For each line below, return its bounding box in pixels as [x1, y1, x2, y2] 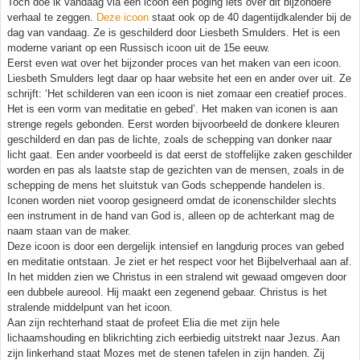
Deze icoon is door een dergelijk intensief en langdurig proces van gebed [7, 239, 344, 252]
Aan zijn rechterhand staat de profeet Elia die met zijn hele [7, 316, 280, 329]
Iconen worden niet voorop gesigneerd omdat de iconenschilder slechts [7, 194, 337, 207]
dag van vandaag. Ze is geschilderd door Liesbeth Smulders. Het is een [7, 26, 340, 39]
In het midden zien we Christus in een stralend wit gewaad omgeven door [7, 270, 346, 283]
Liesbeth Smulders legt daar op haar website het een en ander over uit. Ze [7, 72, 351, 84]
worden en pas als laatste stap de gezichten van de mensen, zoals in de [7, 163, 344, 176]
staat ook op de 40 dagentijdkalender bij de [149, 10, 351, 23]
